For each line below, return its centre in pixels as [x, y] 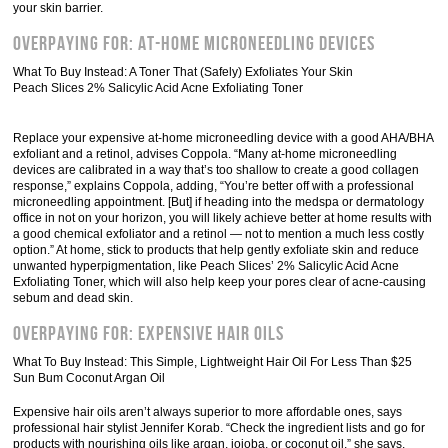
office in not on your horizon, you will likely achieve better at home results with [223, 218]
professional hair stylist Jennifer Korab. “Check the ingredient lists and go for [219, 428]
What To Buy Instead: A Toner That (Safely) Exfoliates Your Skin [183, 72]
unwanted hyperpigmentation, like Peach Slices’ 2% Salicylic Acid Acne [206, 266]
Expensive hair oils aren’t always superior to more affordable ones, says [208, 412]
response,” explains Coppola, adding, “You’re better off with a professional [214, 186]
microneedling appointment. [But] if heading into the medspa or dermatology [219, 202]
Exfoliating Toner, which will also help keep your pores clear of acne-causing [220, 282]
